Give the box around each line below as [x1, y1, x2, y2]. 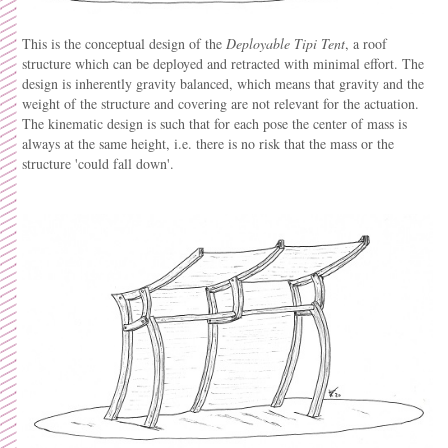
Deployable [226, 33, 290, 53]
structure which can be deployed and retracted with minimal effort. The [22, 53, 424, 73]
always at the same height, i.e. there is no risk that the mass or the [22, 133, 394, 153]
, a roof [345, 33, 387, 53]
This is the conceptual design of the [22, 33, 226, 53]
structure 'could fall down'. [22, 153, 174, 173]
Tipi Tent [294, 33, 345, 53]
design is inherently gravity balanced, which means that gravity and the [22, 73, 424, 93]
